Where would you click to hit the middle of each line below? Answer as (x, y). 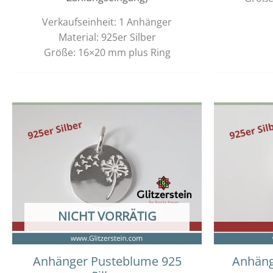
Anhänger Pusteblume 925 (107, 261)
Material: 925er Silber (107, 37)
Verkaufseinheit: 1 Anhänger (107, 22)
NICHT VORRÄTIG (107, 216)
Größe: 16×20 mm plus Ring (107, 53)
